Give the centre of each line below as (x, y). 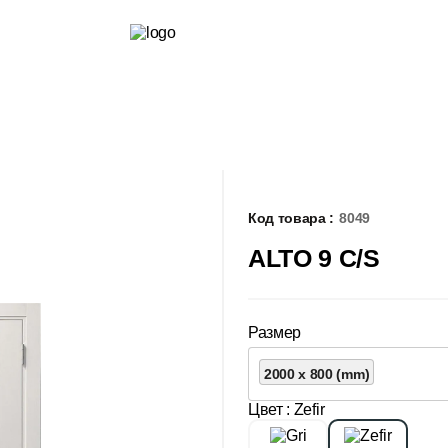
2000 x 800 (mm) (317, 373)
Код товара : (291, 218)
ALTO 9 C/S (314, 258)
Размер (275, 332)
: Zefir (305, 409)
